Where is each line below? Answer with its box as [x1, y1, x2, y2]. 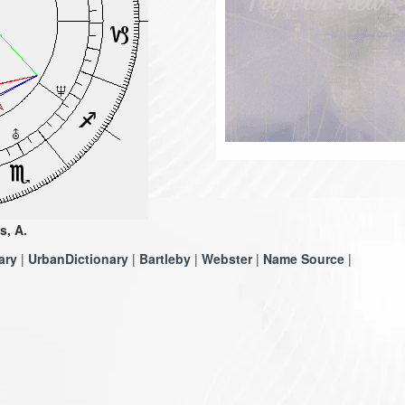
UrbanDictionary [28, 250, 128, 268]
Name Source [263, 250, 344, 268]
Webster [202, 250, 252, 268]
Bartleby [139, 250, 191, 268]
